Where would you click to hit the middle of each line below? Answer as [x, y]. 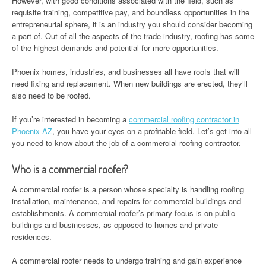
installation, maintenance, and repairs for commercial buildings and [126, 201]
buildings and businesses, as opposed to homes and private [115, 224]
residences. [32, 236]
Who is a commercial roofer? [70, 169]
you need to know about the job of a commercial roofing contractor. [126, 142]
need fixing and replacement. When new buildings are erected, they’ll [130, 83]
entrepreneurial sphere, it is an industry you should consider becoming [132, 24]
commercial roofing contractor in [184, 119]
